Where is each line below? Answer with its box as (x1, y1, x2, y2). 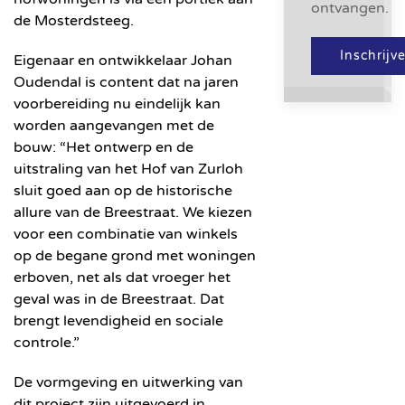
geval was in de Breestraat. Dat (14, 290, 224, 308)
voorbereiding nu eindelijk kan (14, 95, 221, 113)
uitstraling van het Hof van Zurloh (14, 160, 243, 178)
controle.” (14, 334, 80, 352)
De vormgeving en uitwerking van (14, 373, 243, 391)
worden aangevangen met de (14, 117, 214, 135)
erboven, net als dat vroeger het (14, 268, 231, 287)
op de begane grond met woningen (14, 247, 256, 265)
